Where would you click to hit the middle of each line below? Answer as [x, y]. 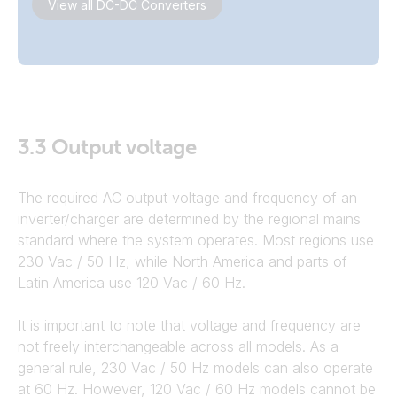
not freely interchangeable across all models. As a [178, 346]
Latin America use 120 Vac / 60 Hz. [132, 283]
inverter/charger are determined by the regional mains [189, 219]
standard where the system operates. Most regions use [196, 240]
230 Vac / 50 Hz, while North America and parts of [183, 261]
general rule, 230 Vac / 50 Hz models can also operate [195, 368]
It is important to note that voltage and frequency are [189, 325]
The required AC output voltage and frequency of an [187, 198]
